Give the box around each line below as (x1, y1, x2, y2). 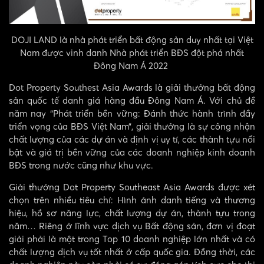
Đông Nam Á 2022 (94, 60, 168, 71)
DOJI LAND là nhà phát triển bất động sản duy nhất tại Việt (11, 34, 253, 45)
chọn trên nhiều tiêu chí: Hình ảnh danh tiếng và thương (9, 194, 255, 205)
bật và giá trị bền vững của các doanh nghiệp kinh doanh (9, 146, 255, 157)
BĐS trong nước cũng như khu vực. (9, 159, 153, 170)
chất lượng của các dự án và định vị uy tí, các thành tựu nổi (9, 133, 255, 144)
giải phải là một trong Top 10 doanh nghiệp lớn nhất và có (9, 233, 255, 244)
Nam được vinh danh (20, 47, 110, 58)
